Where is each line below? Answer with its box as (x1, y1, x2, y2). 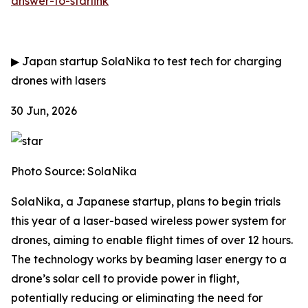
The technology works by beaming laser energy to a (11, 252, 287, 266)
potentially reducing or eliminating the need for (11, 291, 263, 305)
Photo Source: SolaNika (11, 164, 137, 178)
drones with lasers (11, 74, 106, 87)
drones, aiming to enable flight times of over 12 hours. (11, 233, 293, 247)
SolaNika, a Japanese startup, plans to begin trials (11, 195, 280, 208)
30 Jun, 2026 (11, 104, 77, 118)
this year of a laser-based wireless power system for (11, 214, 286, 228)
